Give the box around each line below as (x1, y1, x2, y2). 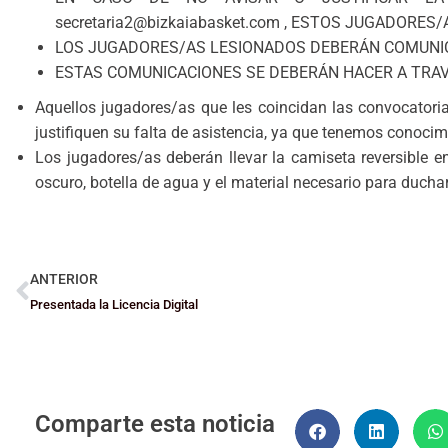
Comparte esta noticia (35, 410, 275, 439)
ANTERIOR (30, 271, 98, 289)
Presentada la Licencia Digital (30, 297, 198, 313)
